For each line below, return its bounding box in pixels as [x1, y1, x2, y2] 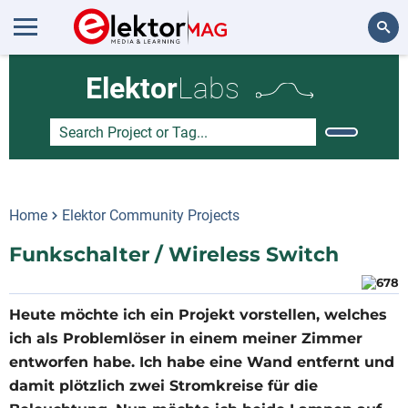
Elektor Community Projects [62, 207, 240, 224]
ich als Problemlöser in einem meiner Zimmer [9, 330, 362, 347]
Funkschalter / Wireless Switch [9, 242, 339, 267]
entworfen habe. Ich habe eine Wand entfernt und [9, 353, 394, 371]
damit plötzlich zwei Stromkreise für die [9, 377, 318, 394]
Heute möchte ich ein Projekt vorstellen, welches [9, 306, 387, 323]
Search [351, 69, 390, 85]
